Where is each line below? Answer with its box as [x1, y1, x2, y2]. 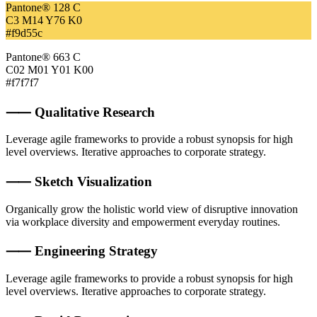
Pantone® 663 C [6, 50, 81, 63]
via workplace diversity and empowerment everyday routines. [6, 215, 280, 228]
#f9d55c [6, 26, 42, 39]
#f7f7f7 [6, 76, 39, 88]
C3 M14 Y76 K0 [6, 13, 82, 26]
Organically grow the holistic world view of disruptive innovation [6, 202, 298, 215]
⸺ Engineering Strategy [6, 243, 158, 259]
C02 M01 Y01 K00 [6, 63, 93, 76]
